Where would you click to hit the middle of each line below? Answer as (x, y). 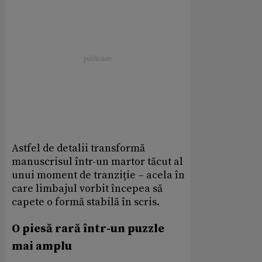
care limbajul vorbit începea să (87, 188)
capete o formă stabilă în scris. (86, 202)
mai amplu (42, 246)
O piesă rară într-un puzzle (88, 229)
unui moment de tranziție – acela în (98, 175)
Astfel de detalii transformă (78, 148)
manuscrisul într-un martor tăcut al (97, 161)
